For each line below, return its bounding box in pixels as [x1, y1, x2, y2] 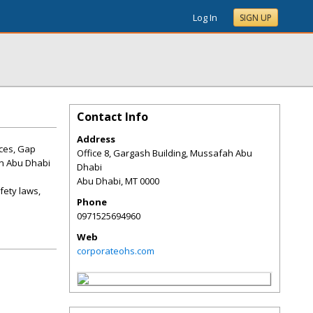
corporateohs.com [77, 245, 154, 257]
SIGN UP [240, 12, 272, 24]
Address [77, 133, 115, 145]
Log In [193, 11, 217, 24]
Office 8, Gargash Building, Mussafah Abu [77, 147, 252, 159]
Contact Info [77, 109, 148, 124]
